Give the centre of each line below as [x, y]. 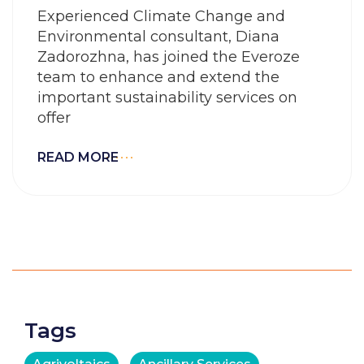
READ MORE [78, 157]
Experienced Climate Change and [161, 16]
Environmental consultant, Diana [158, 37]
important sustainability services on [167, 97]
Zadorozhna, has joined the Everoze [169, 57]
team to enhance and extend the [158, 77]
